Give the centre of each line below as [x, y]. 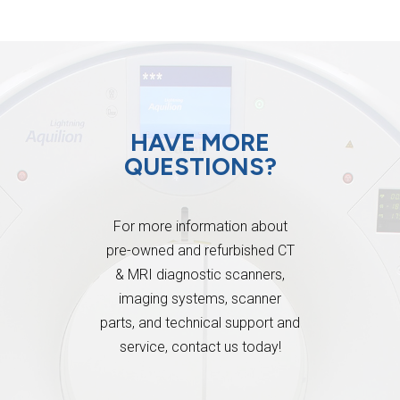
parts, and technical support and [200, 323]
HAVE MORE [200, 143]
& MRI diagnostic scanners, [200, 275]
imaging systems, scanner [200, 299]
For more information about [200, 227]
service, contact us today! [200, 347]
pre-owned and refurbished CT [200, 251]
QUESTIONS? [200, 167]
